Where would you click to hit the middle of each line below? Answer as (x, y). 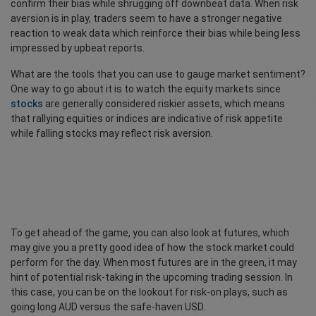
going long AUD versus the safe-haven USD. (108, 306)
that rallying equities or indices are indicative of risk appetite (147, 118)
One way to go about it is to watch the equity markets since (146, 89)
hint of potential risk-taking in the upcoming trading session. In (152, 277)
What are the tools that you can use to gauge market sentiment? (158, 74)
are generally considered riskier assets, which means (164, 103)
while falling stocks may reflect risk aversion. (112, 133)
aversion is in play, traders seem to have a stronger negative (146, 18)
